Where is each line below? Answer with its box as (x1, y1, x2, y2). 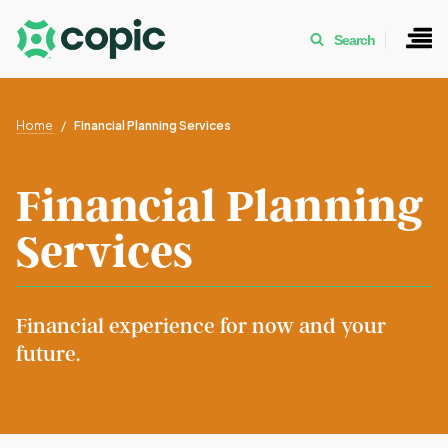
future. (16, 342, 80, 367)
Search (334, 32, 375, 49)
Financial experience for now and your (16, 314, 386, 339)
